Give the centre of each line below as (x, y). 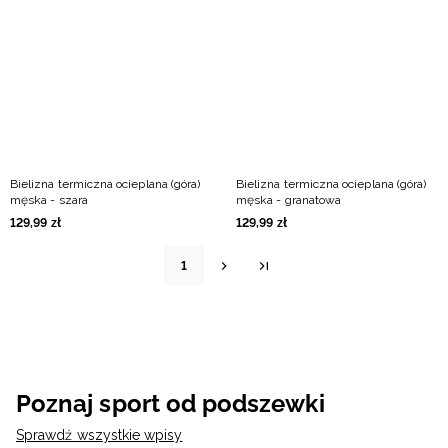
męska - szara (49, 200)
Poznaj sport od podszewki (170, 403)
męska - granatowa (289, 200)
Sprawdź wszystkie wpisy (99, 435)
